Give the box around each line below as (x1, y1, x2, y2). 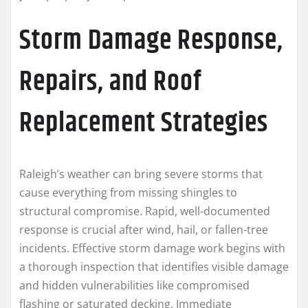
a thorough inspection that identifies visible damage (19, 258, 289, 274)
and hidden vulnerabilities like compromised (19, 277, 250, 293)
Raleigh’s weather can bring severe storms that (19, 166, 263, 181)
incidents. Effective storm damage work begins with (19, 240, 285, 256)
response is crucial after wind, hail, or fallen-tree (19, 221, 268, 237)
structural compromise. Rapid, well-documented (19, 203, 270, 219)
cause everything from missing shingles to (19, 184, 237, 200)
